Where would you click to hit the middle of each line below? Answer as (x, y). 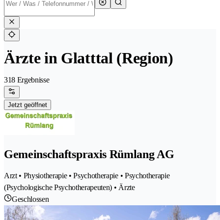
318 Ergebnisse (27, 80)
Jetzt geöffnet (27, 105)
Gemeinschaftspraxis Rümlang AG (89, 154)
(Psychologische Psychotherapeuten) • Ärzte (69, 188)
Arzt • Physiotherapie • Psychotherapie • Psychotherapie (87, 176)
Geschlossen (30, 199)
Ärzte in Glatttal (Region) (89, 58)
